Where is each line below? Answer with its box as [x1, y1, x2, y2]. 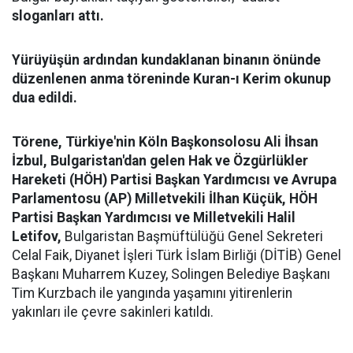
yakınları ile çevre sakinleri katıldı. [12, 304, 214, 320]
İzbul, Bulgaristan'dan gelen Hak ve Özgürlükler [12, 153, 308, 169]
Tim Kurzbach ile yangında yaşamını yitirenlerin [12, 285, 292, 301]
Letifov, [12, 229, 61, 244]
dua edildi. [12, 90, 77, 106]
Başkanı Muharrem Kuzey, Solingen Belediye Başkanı [12, 266, 330, 282]
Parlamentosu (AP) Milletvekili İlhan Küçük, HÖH [12, 191, 318, 206]
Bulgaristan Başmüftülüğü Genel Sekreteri [61, 229, 323, 244]
